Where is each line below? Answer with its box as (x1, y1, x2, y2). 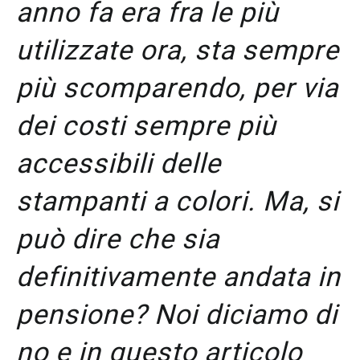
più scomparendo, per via (16, 72, 338, 104)
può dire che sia (16, 223, 219, 256)
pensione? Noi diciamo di (16, 298, 337, 331)
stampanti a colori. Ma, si (16, 185, 339, 218)
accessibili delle (16, 147, 221, 180)
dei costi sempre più (16, 109, 276, 142)
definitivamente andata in (16, 260, 341, 293)
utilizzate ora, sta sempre (16, 34, 339, 67)
